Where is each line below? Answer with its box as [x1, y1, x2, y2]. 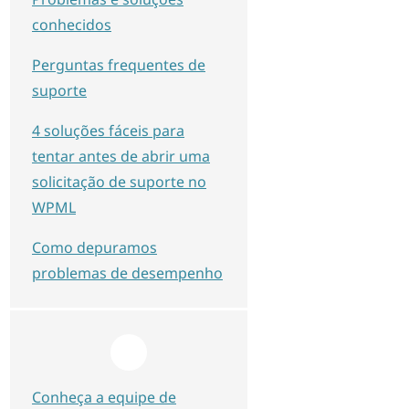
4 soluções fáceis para [32, 121, 184, 141]
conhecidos [32, 15, 111, 35]
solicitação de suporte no [32, 172, 206, 192]
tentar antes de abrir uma [32, 146, 210, 166]
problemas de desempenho [32, 263, 223, 283]
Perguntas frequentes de [32, 55, 205, 75]
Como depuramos [32, 237, 157, 257]
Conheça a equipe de [32, 387, 176, 407]
